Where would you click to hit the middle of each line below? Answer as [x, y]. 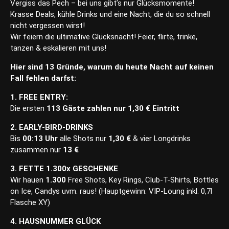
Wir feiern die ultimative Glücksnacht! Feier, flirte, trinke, [104, 37]
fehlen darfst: [51, 78]
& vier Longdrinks [162, 139]
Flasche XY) [30, 203]
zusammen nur [37, 150]
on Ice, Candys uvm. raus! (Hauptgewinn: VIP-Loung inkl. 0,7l [111, 191]
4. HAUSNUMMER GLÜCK [55, 222]
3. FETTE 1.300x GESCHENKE [64, 169]
